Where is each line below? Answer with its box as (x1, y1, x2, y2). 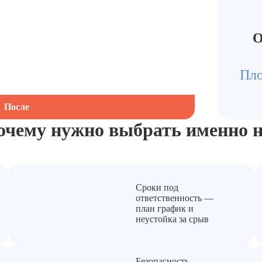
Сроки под (136, 182, 178, 193)
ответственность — (136, 193, 213, 204)
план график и (136, 204, 194, 214)
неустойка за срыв (136, 214, 209, 225)
